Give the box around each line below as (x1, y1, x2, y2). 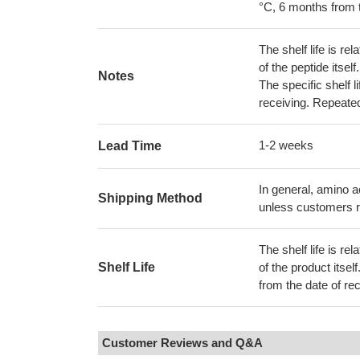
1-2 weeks (259, 138, 313, 152)
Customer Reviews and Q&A (102, 336, 263, 350)
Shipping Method (98, 191, 202, 205)
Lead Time (98, 139, 162, 153)
